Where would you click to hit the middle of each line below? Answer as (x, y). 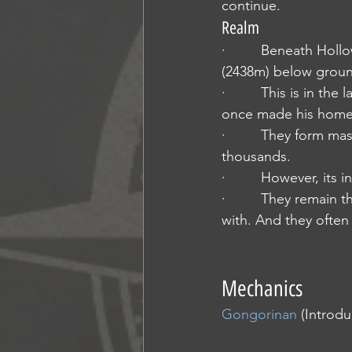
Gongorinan (259, 314)
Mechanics (262, 288)
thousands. (256, 156)
